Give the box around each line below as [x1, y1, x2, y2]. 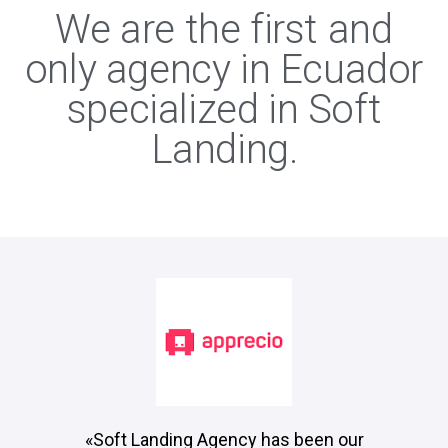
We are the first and [55, 6, 393, 54]
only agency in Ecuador [24, 46, 424, 94]
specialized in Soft [66, 86, 382, 134]
